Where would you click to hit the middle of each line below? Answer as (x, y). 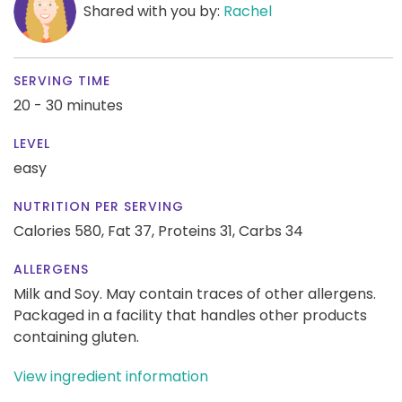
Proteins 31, (197, 231)
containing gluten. (76, 336)
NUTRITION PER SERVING (99, 206)
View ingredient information (111, 376)
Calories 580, (61, 231)
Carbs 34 (271, 231)
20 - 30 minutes (68, 105)
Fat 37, (131, 231)
